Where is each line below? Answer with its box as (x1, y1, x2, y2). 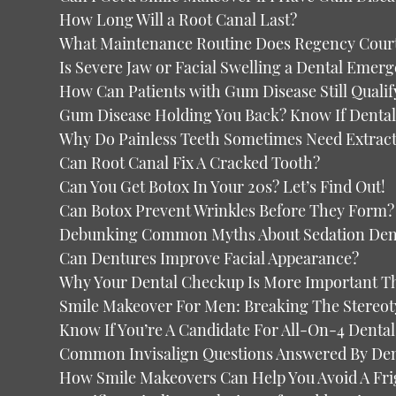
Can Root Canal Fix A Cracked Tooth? (59, 152, 321, 173)
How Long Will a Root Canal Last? (59, 9, 298, 30)
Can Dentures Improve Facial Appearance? (59, 247, 360, 269)
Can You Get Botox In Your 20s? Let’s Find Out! (59, 176, 386, 197)
